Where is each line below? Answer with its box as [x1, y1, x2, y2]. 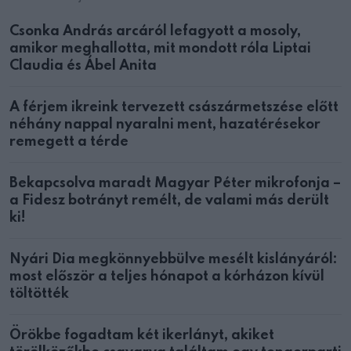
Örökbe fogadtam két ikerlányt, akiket [9, 328, 274, 343]
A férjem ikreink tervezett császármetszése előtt [9, 100, 338, 115]
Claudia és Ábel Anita [9, 59, 157, 74]
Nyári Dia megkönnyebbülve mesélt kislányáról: [9, 252, 338, 267]
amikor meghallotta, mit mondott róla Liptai [9, 42, 311, 56]
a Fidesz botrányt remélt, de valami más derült [9, 194, 329, 208]
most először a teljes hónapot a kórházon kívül [9, 270, 324, 284]
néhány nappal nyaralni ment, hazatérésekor [9, 118, 320, 132]
